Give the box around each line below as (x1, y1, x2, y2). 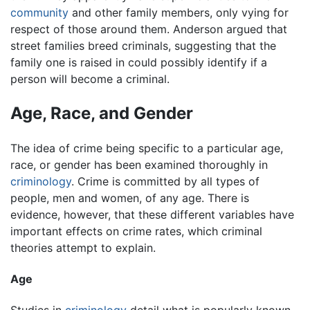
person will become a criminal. (10, 71, 170, 86)
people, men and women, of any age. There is (10, 190, 249, 205)
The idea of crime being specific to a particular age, (10, 140, 283, 155)
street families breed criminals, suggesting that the (10, 38, 276, 53)
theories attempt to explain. (10, 240, 156, 255)
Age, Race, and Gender (10, 102, 193, 123)
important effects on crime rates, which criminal (10, 224, 262, 238)
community (10, 5, 69, 19)
